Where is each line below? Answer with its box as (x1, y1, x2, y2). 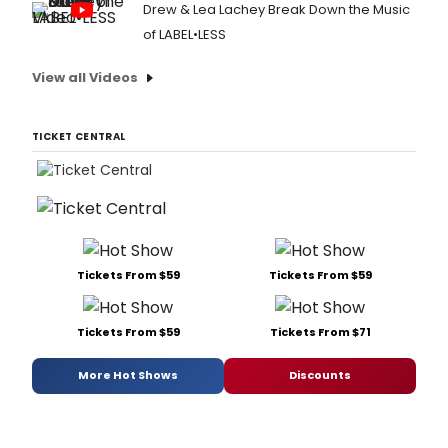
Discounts (289, 367, 351, 384)
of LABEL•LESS (142, 25, 226, 45)
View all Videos (32, 68, 138, 88)
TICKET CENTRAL (32, 129, 126, 145)
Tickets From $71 (269, 323, 371, 340)
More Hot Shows (78, 367, 178, 384)
